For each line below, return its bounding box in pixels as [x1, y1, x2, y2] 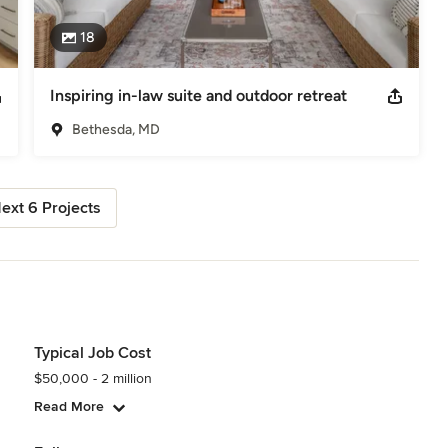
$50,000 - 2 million [33, 369, 152, 387]
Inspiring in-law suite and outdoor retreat [49, 85, 347, 105]
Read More [33, 397, 104, 415]
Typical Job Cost [33, 342, 151, 363]
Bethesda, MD [71, 120, 160, 138]
